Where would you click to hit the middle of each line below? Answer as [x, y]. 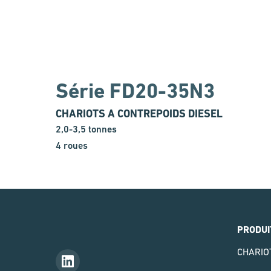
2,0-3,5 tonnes [86, 129]
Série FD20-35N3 [135, 91]
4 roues [72, 146]
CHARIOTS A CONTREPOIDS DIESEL [139, 114]
